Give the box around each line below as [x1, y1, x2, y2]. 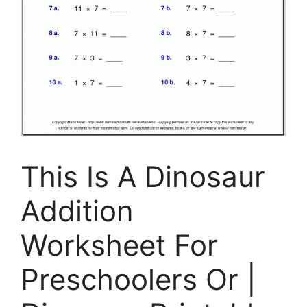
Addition [21, 193, 134, 228]
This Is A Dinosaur [21, 158, 265, 194]
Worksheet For [21, 227, 218, 262]
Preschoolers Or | [21, 261, 256, 297]
